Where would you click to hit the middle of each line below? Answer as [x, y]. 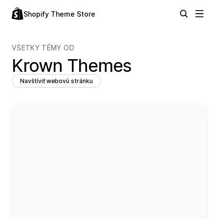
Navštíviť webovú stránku [56, 81]
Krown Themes [72, 66]
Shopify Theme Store [59, 14]
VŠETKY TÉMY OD [43, 48]
